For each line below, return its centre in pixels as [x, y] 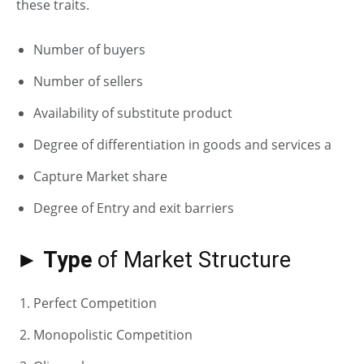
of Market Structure [191, 260]
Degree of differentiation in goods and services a [182, 144]
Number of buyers [89, 49]
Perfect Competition [95, 303]
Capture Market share [100, 176]
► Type [54, 260]
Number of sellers [88, 81]
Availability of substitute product [133, 113]
